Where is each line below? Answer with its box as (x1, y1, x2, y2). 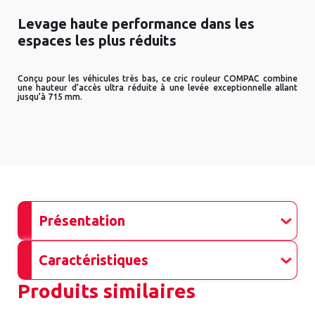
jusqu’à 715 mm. (18, 92, 82, 102)
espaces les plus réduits (18, 32, 176, 49)
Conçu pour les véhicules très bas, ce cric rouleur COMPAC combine (18, 74, 297, 84)
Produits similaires (18, 280, 195, 302)
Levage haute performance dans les (18, 15, 255, 32)
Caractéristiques (39, 252, 148, 269)
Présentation (39, 212, 125, 229)
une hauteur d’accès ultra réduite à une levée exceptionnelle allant (18, 83, 297, 93)
